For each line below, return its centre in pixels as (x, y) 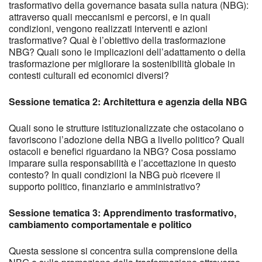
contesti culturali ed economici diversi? (89, 75)
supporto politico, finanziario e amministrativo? (105, 186)
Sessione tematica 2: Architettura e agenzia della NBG (128, 101)
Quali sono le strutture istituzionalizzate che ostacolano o (126, 127)
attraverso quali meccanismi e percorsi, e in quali (110, 16)
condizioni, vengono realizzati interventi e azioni (108, 28)
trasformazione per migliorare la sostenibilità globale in (122, 63)
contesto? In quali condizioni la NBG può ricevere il (115, 174)
